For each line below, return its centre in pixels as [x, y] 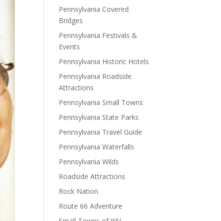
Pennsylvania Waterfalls [97, 147]
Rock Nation [79, 191]
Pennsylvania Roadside [95, 76]
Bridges [71, 20]
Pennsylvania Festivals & [98, 35]
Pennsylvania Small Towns [101, 102]
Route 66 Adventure [91, 206]
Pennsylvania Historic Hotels [104, 61]
